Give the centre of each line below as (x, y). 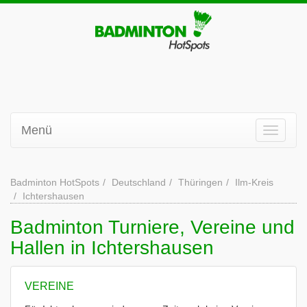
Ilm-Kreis (254, 182)
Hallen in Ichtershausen (112, 248)
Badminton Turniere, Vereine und (152, 227)
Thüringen (200, 182)
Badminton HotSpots (55, 182)
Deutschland (139, 182)
